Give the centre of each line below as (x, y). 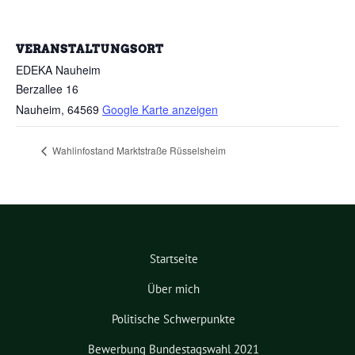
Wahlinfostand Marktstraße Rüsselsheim (138, 150)
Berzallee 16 (47, 89)
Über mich (174, 288)
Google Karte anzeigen (160, 110)
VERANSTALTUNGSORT (90, 50)
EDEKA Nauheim (58, 70)
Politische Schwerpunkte (174, 319)
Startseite (174, 258)
